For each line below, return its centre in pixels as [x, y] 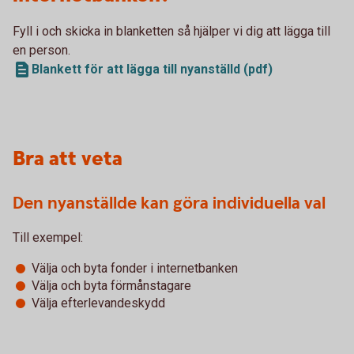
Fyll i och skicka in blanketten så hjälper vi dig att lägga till [171, 31]
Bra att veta [68, 159]
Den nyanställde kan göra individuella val [169, 203]
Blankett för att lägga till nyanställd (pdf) [152, 69]
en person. [41, 50]
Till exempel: [48, 237]
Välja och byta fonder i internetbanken [135, 268]
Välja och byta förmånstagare [111, 286]
